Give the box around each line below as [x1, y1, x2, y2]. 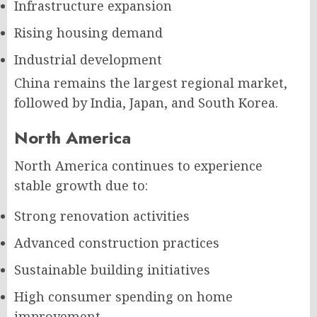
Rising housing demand [14, 24, 163, 41]
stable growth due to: [14, 177, 148, 194]
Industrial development [14, 51, 162, 68]
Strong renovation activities [14, 207, 190, 224]
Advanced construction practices [14, 234, 219, 251]
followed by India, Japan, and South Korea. [14, 94, 278, 111]
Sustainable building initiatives [14, 261, 210, 278]
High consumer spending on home [14, 288, 233, 305]
